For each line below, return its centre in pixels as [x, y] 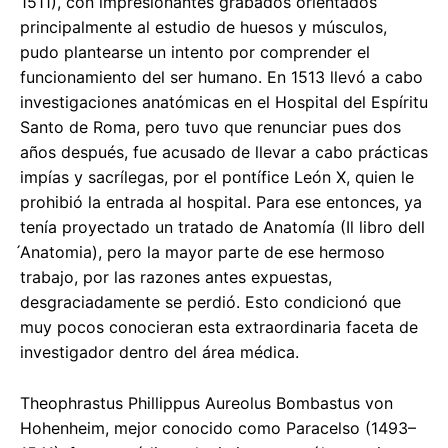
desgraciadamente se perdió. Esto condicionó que [210, 302]
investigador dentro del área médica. [159, 352]
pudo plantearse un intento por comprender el [195, 52]
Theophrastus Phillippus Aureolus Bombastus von [206, 403]
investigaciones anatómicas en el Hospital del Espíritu [224, 102]
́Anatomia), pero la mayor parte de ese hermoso [202, 252]
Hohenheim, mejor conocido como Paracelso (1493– [218, 428]
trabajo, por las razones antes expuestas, [176, 277]
